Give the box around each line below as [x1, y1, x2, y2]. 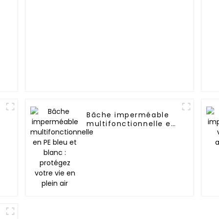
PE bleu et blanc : [87, 128, 158, 138]
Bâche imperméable [87, 110, 170, 120]
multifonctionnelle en [87, 119, 176, 129]
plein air [87, 145, 120, 155]
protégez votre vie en [87, 136, 176, 147]
